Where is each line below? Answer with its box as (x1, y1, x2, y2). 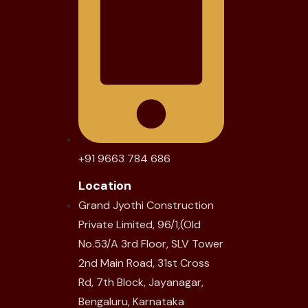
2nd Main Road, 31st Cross (78, 256, 210, 271)
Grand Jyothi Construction (78, 198, 214, 213)
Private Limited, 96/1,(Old (78, 217, 201, 232)
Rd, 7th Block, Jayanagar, (78, 275, 203, 290)
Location (78, 177, 131, 195)
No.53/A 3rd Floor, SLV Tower (78, 236, 223, 252)
